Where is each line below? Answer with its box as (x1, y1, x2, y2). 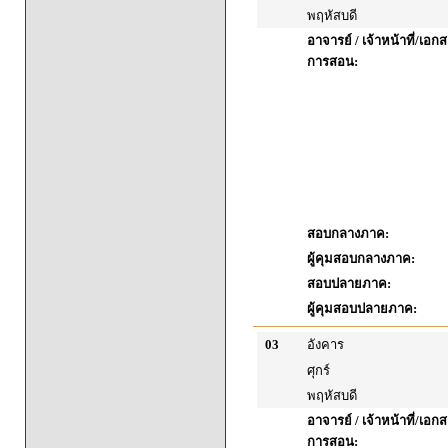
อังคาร (307, 337, 344, 352)
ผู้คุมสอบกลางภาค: (307, 251, 415, 266)
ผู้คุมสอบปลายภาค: (307, 301, 417, 316)
